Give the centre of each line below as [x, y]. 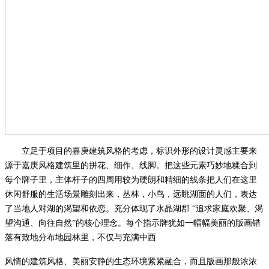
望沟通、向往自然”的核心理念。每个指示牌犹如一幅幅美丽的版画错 [133, 223]
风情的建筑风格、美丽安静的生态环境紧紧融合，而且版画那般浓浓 [131, 261]
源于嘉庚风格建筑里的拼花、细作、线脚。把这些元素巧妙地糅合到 [131, 165]
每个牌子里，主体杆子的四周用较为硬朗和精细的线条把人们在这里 [131, 180]
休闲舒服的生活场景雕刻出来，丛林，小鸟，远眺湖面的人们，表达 [131, 194]
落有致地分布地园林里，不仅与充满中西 [80, 237]
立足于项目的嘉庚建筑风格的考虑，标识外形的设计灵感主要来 [139, 151]
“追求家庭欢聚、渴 [226, 208]
